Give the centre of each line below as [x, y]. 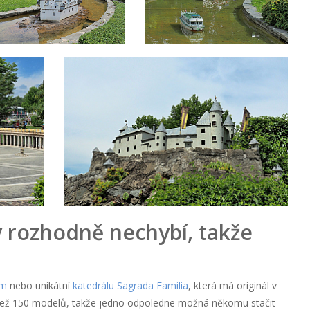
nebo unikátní [39, 285]
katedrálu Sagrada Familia [130, 285]
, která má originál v [232, 285]
